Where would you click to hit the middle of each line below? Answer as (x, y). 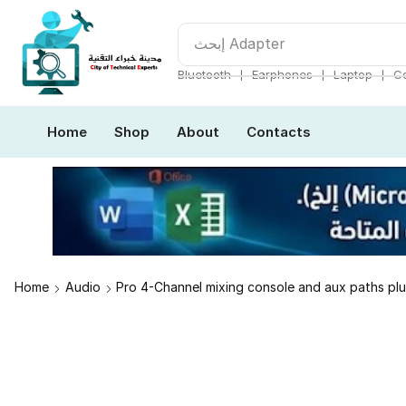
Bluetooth (204, 75)
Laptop (353, 75)
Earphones (282, 75)
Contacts (279, 131)
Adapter (257, 44)
